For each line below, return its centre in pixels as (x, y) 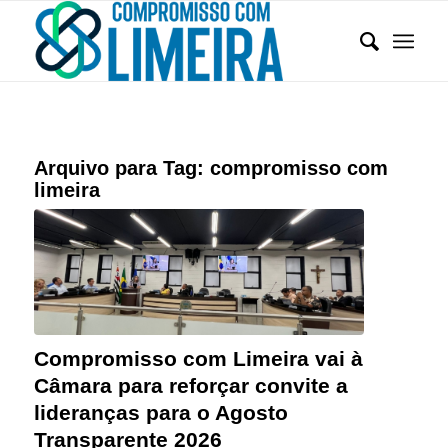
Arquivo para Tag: (121, 168)
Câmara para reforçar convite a (190, 385)
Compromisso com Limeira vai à (198, 358)
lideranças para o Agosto (160, 412)
